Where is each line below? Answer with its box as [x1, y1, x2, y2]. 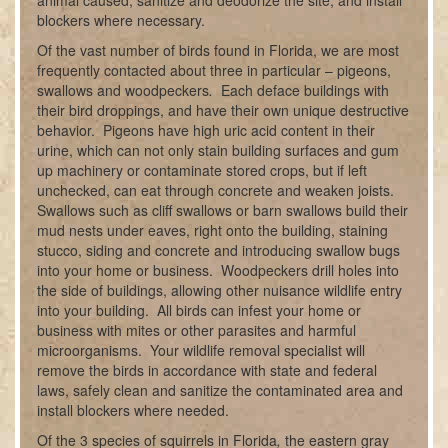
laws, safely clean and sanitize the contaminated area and [37, 380, 404, 400]
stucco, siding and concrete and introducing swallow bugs [37, 240, 401, 260]
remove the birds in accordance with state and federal [37, 360, 378, 380]
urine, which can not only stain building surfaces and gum [37, 140, 400, 160]
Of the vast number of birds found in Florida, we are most [37, 40, 400, 60]
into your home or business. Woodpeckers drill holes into [37, 260, 400, 280]
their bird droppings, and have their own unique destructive [37, 100, 410, 120]
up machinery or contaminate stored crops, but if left [37, 160, 368, 180]
